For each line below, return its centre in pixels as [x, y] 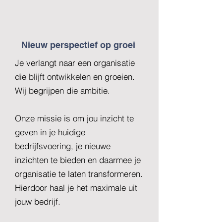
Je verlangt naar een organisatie [75, 63]
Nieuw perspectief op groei [79, 45]
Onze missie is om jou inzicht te [74, 118]
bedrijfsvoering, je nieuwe [63, 146]
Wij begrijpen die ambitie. [62, 90]
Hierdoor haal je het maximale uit [76, 188]
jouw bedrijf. [38, 201]
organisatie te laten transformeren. [79, 174]
